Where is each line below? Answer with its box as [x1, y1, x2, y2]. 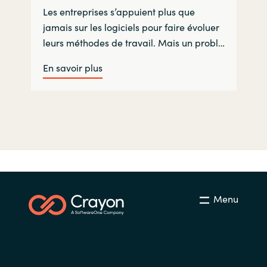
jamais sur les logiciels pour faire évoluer [42, 20, 219, 34]
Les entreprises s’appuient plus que [42, 5, 195, 18]
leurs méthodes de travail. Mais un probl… [42, 36, 225, 49]
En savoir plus [42, 61, 103, 74]
